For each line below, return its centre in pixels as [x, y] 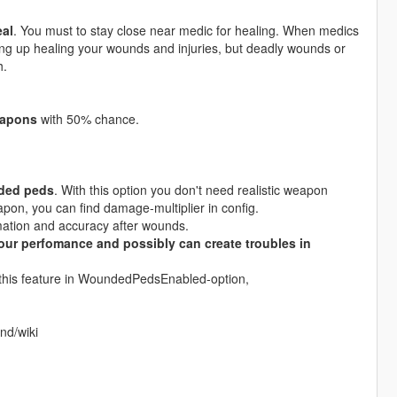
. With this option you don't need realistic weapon [191, 190]
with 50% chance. [88, 119]
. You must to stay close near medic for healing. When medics [186, 31]
